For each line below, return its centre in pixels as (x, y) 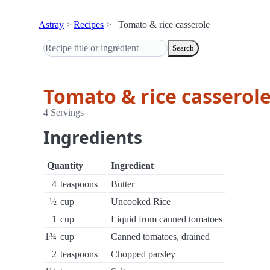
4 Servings (64, 112)
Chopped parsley (143, 254)
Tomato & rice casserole (164, 24)
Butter (123, 184)
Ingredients (93, 137)
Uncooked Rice (141, 202)
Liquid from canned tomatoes (167, 219)
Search (183, 48)
